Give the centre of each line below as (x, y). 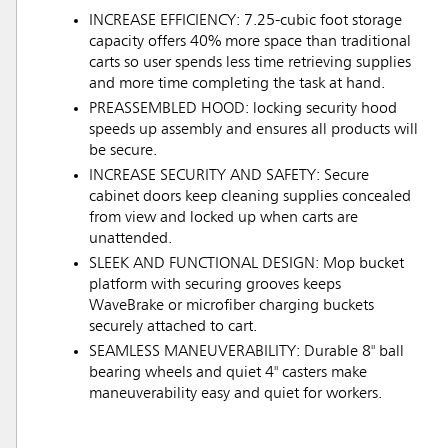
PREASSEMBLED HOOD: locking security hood (243, 109)
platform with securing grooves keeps (215, 285)
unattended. (130, 239)
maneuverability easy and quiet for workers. (235, 394)
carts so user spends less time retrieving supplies (250, 63)
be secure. (123, 151)
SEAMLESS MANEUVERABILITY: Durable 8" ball (246, 352)
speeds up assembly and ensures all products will (253, 130)
